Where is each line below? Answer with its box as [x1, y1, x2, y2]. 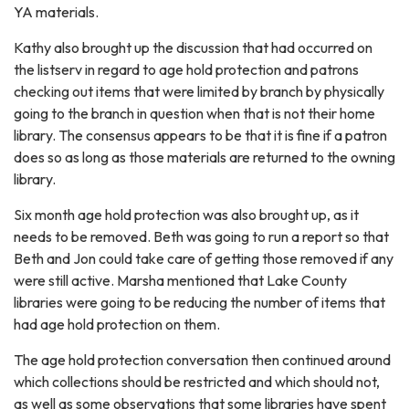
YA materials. [14, 3, 99, 22]
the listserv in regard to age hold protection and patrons [14, 60, 359, 79]
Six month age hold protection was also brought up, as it [14, 205, 359, 225]
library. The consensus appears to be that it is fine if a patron [14, 126, 387, 145]
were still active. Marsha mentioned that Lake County [14, 271, 347, 290]
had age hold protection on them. [14, 315, 220, 334]
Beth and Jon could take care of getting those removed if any [14, 249, 393, 268]
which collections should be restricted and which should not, [14, 372, 380, 392]
